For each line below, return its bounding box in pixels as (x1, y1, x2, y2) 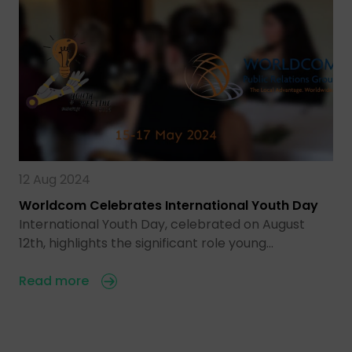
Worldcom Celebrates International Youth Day (19, 196, 318, 215)
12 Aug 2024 (19, 170, 90, 189)
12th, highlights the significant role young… (19, 234, 273, 253)
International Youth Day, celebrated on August (19, 215, 305, 234)
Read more (19, 272, 89, 291)
